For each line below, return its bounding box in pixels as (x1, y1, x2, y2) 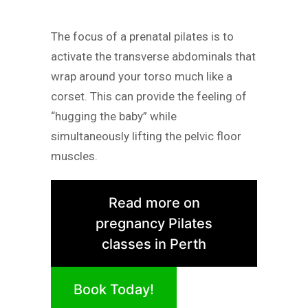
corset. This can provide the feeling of (51, 89, 247, 104)
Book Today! (74, 281, 154, 298)
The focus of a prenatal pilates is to (51, 30, 234, 44)
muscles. (51, 149, 98, 164)
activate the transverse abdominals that (51, 49, 256, 64)
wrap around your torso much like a (51, 69, 232, 84)
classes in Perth (102, 236, 206, 253)
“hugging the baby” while (51, 109, 177, 124)
